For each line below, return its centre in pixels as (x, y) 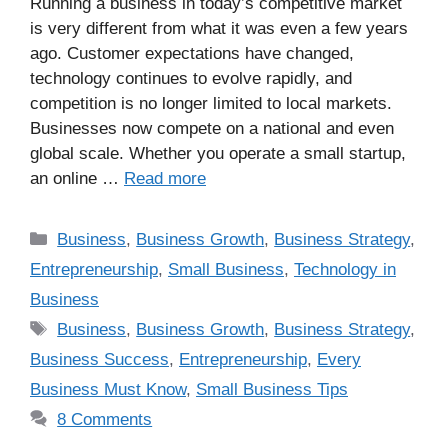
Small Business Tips (272, 389)
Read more (165, 178)
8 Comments (105, 419)
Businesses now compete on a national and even (212, 128)
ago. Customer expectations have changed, (192, 53)
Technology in (345, 269)
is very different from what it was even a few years (219, 28)
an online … (77, 178)
